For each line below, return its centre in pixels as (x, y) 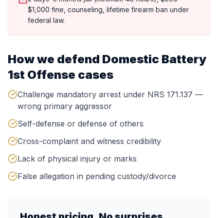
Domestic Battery (154, 59)
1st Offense (42, 75)
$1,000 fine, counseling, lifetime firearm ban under (108, 9)
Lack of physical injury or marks (77, 159)
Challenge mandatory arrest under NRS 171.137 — (110, 94)
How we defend (55, 59)
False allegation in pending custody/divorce (97, 176)
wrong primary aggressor (65, 106)
